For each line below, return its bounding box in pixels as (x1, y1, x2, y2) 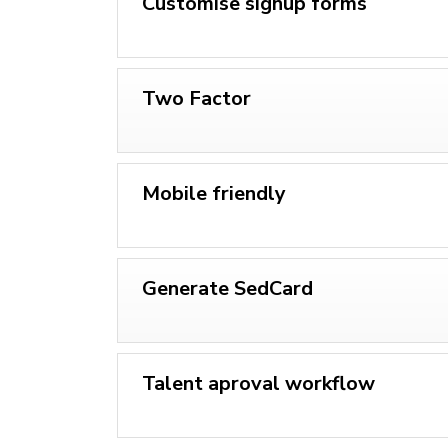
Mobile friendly (142, 179, 286, 207)
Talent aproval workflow (142, 369, 375, 397)
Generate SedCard (142, 274, 313, 302)
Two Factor (142, 84, 251, 112)
